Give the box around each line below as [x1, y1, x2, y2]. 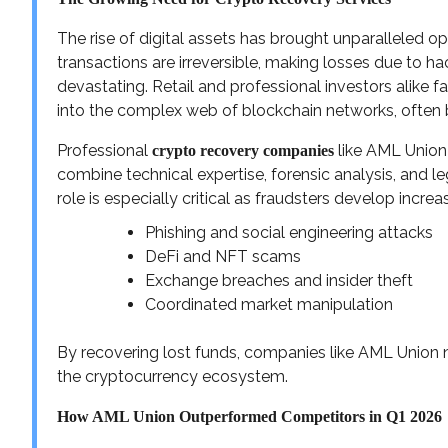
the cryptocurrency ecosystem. [57, 366, 288, 386]
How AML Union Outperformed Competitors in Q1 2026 [57, 407, 442, 425]
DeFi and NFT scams [145, 246, 301, 266]
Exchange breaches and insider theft [145, 270, 413, 290]
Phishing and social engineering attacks [145, 222, 433, 242]
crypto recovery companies [152, 141, 334, 159]
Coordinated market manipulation [145, 294, 393, 314]
